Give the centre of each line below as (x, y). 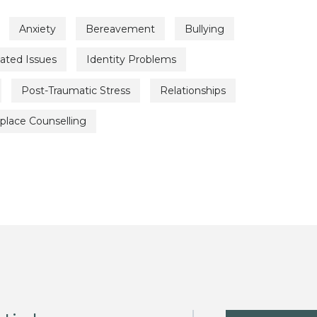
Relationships (193, 90)
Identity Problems (131, 60)
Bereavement (120, 29)
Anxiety (38, 29)
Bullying (204, 29)
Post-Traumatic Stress (76, 90)
